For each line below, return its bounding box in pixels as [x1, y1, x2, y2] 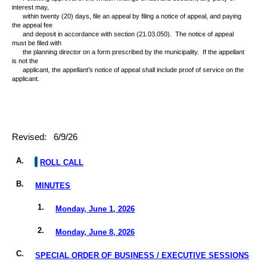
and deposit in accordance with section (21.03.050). [23, 30, 173, 38]
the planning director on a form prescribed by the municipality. [23, 48, 201, 56]
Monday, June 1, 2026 [55, 204, 135, 214]
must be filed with [12, 39, 61, 47]
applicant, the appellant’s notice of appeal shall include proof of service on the [23, 66, 244, 74]
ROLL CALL [40, 158, 84, 167]
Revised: [12, 132, 46, 142]
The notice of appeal [175, 30, 234, 38]
